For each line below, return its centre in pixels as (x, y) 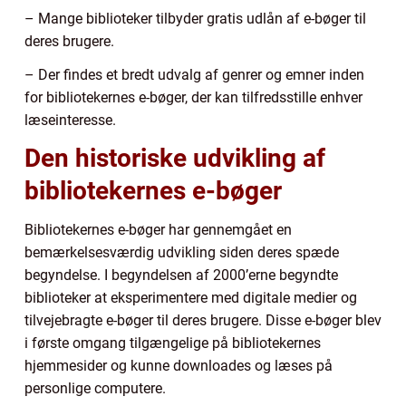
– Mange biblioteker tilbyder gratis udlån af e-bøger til (195, 19)
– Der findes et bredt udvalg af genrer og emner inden (194, 75)
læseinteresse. (70, 121)
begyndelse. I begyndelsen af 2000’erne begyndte (181, 275)
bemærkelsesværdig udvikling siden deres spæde (182, 253)
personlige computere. (95, 389)
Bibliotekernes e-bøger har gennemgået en (158, 230)
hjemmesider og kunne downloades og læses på (179, 366)
